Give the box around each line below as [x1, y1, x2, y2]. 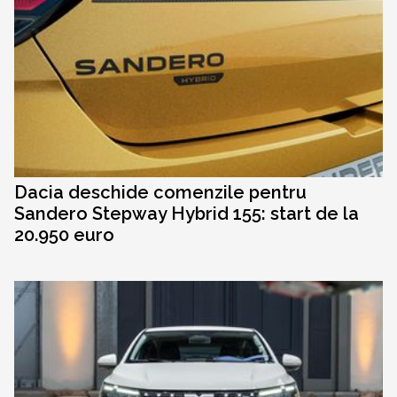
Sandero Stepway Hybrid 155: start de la [14, 203, 359, 225]
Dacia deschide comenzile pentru [14, 182, 307, 204]
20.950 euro [14, 224, 114, 246]
